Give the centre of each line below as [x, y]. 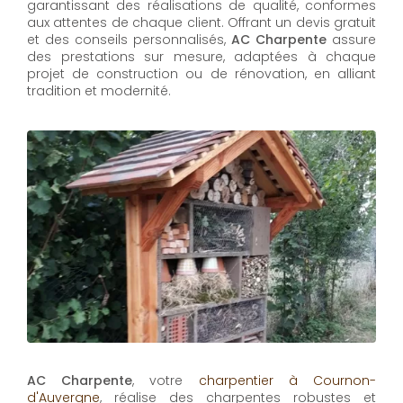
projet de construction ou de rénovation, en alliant [201, 74]
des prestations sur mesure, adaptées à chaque [201, 57]
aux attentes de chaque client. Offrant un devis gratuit [201, 23]
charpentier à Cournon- [287, 381]
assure [351, 40]
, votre [166, 381]
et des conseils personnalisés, [129, 40]
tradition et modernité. [99, 91]
